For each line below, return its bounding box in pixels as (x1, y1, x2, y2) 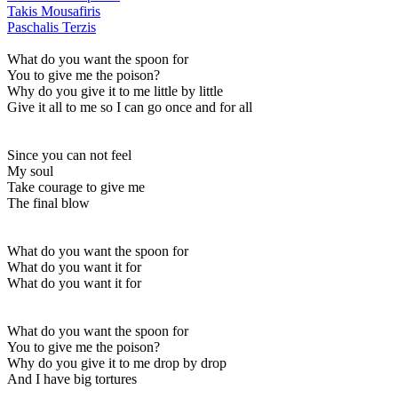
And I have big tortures (7, 370, 137, 386)
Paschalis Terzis (7, 19, 96, 35)
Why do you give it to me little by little (7, 83, 223, 99)
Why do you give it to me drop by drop (7, 354, 227, 370)
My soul (7, 163, 53, 179)
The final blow (7, 195, 90, 211)
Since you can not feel (7, 147, 131, 163)
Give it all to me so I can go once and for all (7, 99, 252, 115)
